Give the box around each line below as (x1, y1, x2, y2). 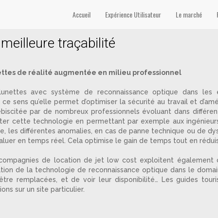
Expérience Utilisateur (105, 9, 161, 19)
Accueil (73, 9, 91, 19)
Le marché (176, 9, 202, 19)
